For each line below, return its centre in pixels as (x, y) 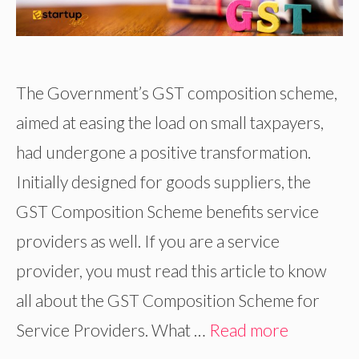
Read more (249, 330)
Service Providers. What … (113, 330)
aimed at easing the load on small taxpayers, (170, 123)
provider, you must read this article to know (171, 271)
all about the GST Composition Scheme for (168, 301)
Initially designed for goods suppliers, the (163, 182)
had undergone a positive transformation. (163, 152)
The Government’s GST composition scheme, (177, 93)
